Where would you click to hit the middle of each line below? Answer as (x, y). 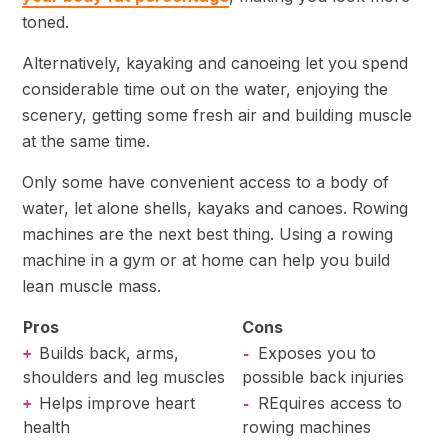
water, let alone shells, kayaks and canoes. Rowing (215, 208)
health (46, 427)
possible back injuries (325, 377)
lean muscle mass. (91, 286)
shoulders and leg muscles (124, 377)
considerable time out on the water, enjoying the (205, 89)
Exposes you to (317, 353)
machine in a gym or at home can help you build (206, 260)
